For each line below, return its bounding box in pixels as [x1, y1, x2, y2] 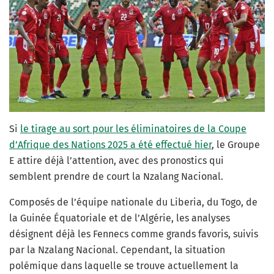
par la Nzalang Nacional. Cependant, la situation [9, 244, 225, 256]
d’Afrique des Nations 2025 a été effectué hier [9, 139, 212, 151]
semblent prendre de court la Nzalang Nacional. [9, 171, 223, 183]
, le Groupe [212, 139, 260, 151]
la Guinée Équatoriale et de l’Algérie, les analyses [9, 212, 230, 224]
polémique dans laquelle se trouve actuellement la [9, 260, 239, 272]
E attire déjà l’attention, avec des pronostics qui [9, 155, 224, 167]
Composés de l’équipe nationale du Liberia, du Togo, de [9, 196, 257, 209]
